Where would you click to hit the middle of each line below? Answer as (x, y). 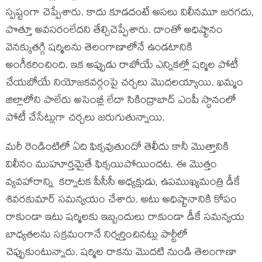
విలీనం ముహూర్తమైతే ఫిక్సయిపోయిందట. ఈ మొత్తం (111, 166)
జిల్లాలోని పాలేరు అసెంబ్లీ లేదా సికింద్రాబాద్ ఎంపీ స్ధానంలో (121, 102)
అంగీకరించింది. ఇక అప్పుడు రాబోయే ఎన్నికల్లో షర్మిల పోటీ (122, 67)
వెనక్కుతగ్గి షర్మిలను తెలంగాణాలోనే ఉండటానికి (99, 49)
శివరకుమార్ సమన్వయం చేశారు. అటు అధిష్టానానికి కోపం (121, 201)
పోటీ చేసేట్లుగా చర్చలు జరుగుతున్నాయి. (85, 119)
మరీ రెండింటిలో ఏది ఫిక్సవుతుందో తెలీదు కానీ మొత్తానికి (117, 149)
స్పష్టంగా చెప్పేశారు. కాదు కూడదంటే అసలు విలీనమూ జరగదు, (130, 14)
